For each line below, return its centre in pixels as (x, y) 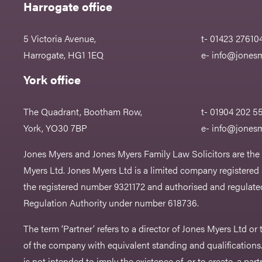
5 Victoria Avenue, (60, 39)
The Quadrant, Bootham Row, (83, 112)
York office (52, 80)
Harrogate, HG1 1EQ (64, 55)
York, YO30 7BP (56, 128)
